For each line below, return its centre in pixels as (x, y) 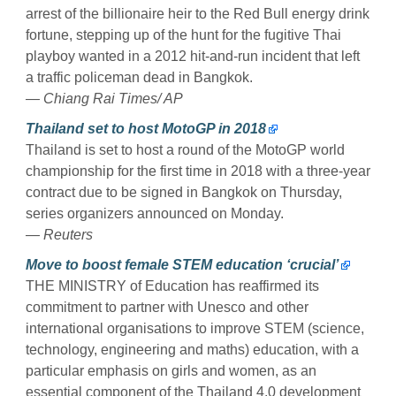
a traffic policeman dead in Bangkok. (139, 77)
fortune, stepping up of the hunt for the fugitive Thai (183, 34)
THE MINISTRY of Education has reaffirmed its (172, 286)
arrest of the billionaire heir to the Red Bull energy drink (198, 13)
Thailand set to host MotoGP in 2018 (146, 128)
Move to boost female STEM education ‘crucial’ (182, 264)
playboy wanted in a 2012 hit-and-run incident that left (193, 56)
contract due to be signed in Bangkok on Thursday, (184, 192)
